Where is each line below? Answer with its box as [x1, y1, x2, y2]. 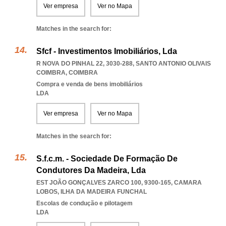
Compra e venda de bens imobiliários [36, 81, 143, 88]
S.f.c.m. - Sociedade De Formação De [36, 154, 178, 163]
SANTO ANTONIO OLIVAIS [136, 60, 211, 67]
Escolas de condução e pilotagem [36, 200, 133, 207]
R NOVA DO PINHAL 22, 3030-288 [36, 60, 133, 67]
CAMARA [174, 179, 202, 186]
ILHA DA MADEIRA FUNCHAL [61, 188, 147, 195]
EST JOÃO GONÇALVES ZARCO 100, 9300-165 [36, 179, 171, 186]
